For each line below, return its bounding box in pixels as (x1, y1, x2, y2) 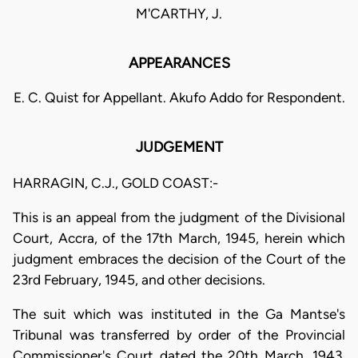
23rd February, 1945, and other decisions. (13, 272, 265, 288)
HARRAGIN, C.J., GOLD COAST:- (13, 174, 218, 191)
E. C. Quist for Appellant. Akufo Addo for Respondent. (13, 89, 345, 106)
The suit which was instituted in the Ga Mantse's (13, 306, 345, 323)
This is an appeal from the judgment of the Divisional (13, 209, 345, 225)
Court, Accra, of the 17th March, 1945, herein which (13, 230, 345, 246)
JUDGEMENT (135, 138, 223, 157)
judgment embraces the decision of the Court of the (13, 251, 345, 267)
